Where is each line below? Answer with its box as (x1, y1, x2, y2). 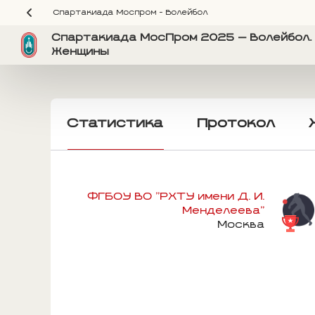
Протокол (198, 117, 276, 130)
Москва (218, 220, 266, 230)
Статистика (67, 117, 164, 130)
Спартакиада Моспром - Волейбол (53, 9, 208, 16)
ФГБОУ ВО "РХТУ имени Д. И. (88, 192, 266, 202)
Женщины (51, 47, 109, 57)
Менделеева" (183, 206, 266, 216)
